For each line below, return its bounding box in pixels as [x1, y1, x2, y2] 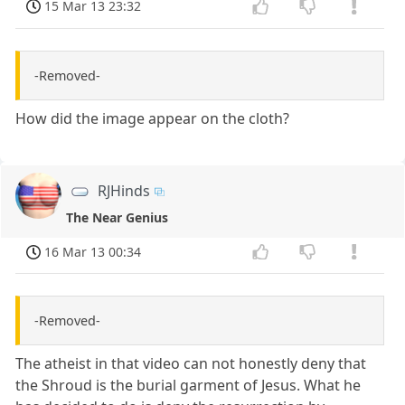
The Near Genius [66, 208, 169, 226]
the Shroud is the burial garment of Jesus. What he [15, 375, 362, 396]
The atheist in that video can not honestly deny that [15, 353, 367, 374]
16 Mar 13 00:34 [44, 242, 142, 260]
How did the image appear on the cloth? [15, 108, 290, 128]
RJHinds [98, 180, 151, 201]
